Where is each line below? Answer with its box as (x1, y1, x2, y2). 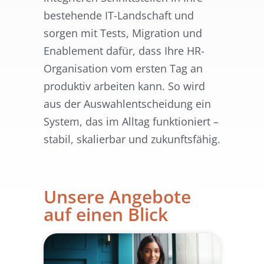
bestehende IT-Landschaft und (44, 8, 194, 23)
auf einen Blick (44, 202, 168, 227)
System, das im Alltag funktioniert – (44, 114, 219, 129)
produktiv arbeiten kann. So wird (44, 79, 205, 94)
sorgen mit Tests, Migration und (44, 26, 202, 41)
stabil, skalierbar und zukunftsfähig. (44, 132, 220, 147)
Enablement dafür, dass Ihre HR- (44, 44, 204, 58)
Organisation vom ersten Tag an (44, 61, 203, 76)
